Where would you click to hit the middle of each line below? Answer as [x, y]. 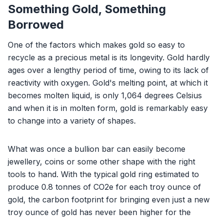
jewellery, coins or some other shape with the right [101, 161]
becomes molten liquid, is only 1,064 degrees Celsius [105, 95]
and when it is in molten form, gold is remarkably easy [108, 108]
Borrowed [36, 24]
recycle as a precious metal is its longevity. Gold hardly [109, 57]
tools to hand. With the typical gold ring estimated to [103, 174]
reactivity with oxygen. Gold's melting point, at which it [108, 82]
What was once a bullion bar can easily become [97, 149]
